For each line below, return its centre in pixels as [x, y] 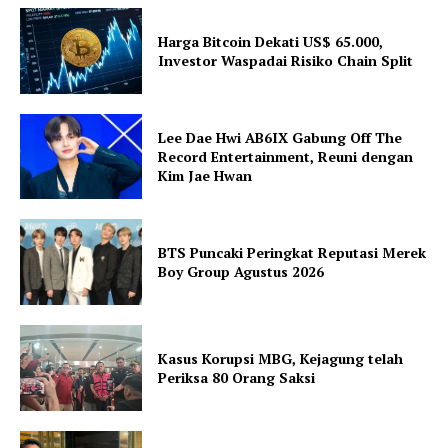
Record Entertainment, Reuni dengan [286, 156]
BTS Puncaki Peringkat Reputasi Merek [292, 252]
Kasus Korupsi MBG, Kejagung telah [281, 358]
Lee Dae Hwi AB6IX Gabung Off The [280, 137]
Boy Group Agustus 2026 [241, 271]
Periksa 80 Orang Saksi [237, 377]
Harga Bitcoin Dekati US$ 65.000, [271, 41]
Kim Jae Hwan [205, 175]
